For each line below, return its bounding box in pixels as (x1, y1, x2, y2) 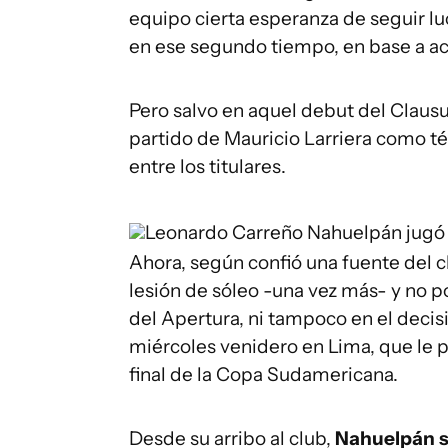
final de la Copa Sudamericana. (129, 363, 398, 386)
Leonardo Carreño (145, 221, 303, 244)
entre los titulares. (129, 155, 286, 178)
